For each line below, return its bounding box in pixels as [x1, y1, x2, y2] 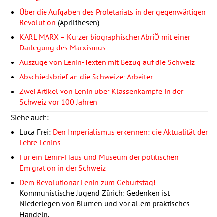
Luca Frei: [19, 126, 53, 137]
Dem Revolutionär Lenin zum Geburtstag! [19, 177, 155, 187]
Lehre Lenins [19, 137, 61, 147]
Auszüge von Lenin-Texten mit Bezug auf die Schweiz [19, 57, 195, 67]
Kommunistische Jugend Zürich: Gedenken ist [19, 187, 170, 198]
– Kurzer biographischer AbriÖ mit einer [58, 31, 190, 42]
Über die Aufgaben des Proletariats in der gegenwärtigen [19, 6, 206, 16]
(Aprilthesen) [55, 17, 99, 27]
